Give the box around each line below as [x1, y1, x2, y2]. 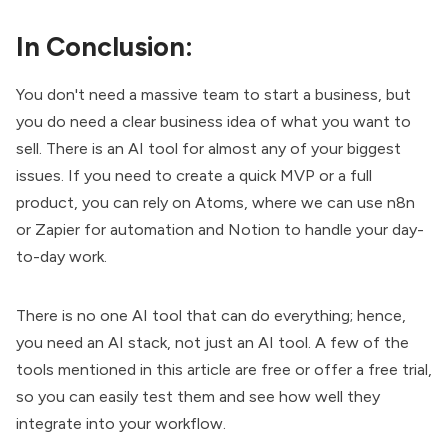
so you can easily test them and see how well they [16, 386, 380, 406]
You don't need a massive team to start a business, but [16, 84, 411, 104]
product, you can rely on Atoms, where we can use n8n [16, 192, 415, 212]
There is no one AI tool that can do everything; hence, [16, 305, 406, 325]
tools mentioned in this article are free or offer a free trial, [16, 359, 432, 379]
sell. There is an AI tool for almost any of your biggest [16, 138, 401, 158]
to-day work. [16, 246, 107, 266]
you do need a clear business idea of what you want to [16, 111, 411, 131]
